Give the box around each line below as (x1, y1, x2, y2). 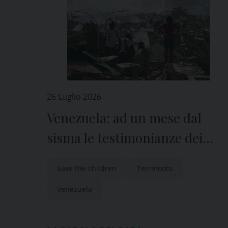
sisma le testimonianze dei (47, 129, 203, 147)
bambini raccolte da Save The (47, 149, 219, 166)
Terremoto (137, 163, 173, 173)
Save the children (57, 163, 117, 173)
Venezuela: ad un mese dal (47, 109, 202, 127)
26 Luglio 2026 (47, 91, 101, 102)
